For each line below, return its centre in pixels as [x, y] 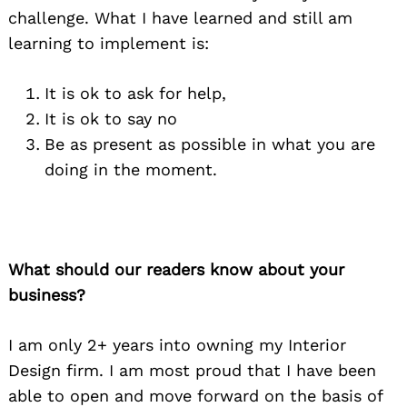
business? [47, 295]
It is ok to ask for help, [135, 94]
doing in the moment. [131, 170]
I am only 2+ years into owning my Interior [177, 345]
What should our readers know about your [176, 270]
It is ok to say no [111, 119]
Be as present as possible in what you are [210, 144]
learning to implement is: [109, 44]
